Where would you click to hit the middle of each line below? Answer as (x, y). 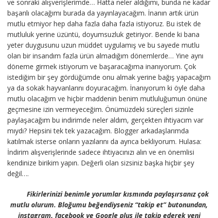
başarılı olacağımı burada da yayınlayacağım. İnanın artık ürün (103, 13)
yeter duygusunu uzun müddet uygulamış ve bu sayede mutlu (103, 45)
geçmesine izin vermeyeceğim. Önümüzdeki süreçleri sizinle (100, 109)
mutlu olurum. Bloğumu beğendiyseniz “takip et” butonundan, (109, 204)
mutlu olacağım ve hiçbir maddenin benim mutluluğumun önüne (107, 98)
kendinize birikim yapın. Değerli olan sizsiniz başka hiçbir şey (101, 163)
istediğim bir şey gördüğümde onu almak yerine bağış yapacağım (109, 77)
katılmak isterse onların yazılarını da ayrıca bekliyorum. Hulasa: (104, 141)
